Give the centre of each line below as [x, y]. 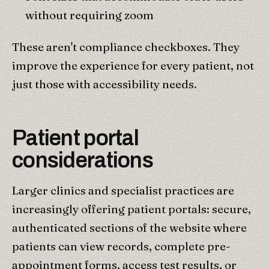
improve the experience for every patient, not [133, 65]
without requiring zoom [89, 15]
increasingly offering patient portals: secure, [131, 209]
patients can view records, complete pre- [121, 246]
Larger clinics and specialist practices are [123, 190]
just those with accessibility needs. [104, 84]
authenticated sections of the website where [129, 227]
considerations [83, 160]
